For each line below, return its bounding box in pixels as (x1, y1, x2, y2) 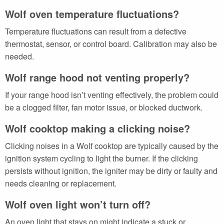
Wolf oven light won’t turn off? (5, 196, 150, 211)
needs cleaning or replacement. (5, 177, 116, 189)
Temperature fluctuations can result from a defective (5, 25, 186, 37)
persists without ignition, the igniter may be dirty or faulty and (5, 164, 217, 176)
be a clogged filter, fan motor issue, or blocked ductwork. (5, 101, 202, 113)
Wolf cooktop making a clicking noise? (5, 120, 190, 135)
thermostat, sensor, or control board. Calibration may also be (5, 37, 217, 49)
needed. (5, 50, 34, 62)
